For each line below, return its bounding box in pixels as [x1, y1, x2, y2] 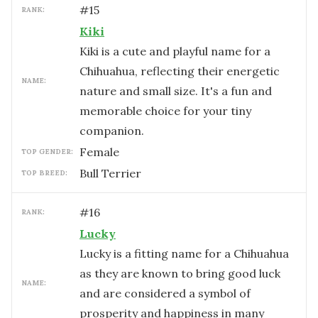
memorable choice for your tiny [79, 104, 251, 118]
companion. [79, 124, 144, 138]
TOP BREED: [21, 168, 67, 177]
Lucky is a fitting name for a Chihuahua [79, 246, 289, 261]
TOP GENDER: [21, 147, 73, 156]
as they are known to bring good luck [79, 266, 280, 280]
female [87, 145, 119, 159]
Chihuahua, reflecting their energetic [79, 64, 280, 78]
